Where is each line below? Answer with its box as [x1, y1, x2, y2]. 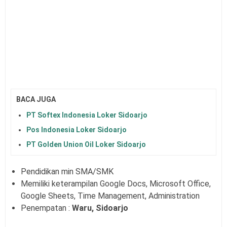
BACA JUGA [16, 95, 56, 104]
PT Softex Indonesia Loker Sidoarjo [26, 110, 147, 119]
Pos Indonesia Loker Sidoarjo [26, 125, 127, 134]
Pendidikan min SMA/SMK [21, 166, 113, 176]
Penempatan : [21, 203, 72, 213]
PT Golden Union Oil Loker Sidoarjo [26, 140, 146, 148]
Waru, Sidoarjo [72, 203, 128, 213]
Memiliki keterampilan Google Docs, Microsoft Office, [21, 178, 211, 188]
